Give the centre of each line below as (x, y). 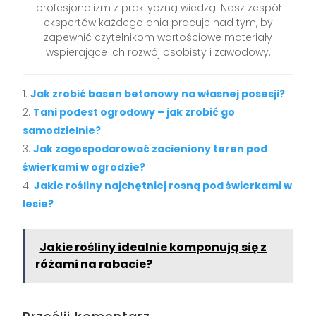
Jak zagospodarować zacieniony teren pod (151, 148)
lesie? (38, 203)
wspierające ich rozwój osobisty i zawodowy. (158, 52)
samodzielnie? (62, 130)
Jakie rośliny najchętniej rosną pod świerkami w (163, 185)
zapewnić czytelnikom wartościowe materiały (158, 37)
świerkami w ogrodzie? (84, 167)
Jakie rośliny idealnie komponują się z (153, 247)
